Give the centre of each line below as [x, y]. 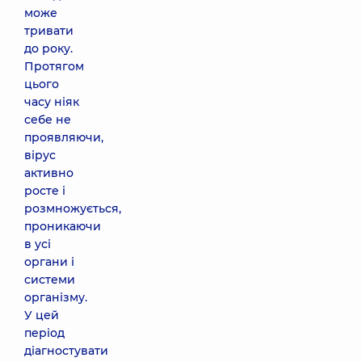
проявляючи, [64, 137]
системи [50, 280]
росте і [45, 191]
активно [49, 173]
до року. [48, 48]
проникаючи [63, 226]
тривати [49, 31]
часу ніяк [52, 102]
